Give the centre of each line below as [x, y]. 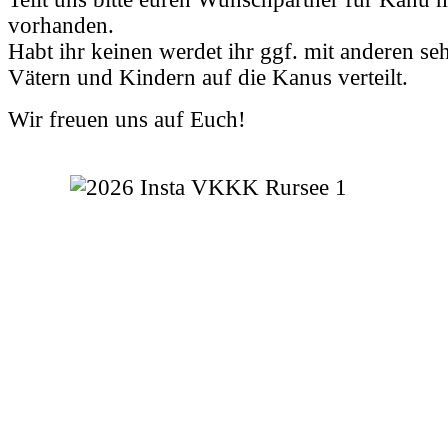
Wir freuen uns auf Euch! [127, 119]
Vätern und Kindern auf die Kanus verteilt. [208, 77]
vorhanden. [61, 25]
